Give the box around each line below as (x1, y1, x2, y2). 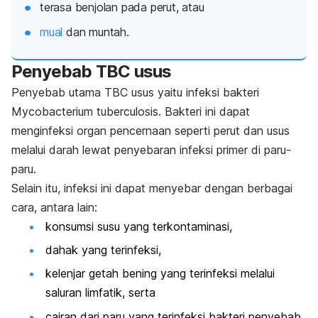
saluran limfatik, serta (45, 285, 155, 300)
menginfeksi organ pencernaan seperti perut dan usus (11, 123, 290, 138)
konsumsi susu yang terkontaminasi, (45, 219, 236, 234)
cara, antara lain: (11, 199, 97, 214)
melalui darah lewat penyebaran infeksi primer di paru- (11, 142, 291, 157)
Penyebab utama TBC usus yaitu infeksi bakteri (11, 84, 259, 99)
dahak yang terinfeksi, (45, 242, 165, 257)
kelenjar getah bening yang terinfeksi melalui (45, 266, 275, 281)
